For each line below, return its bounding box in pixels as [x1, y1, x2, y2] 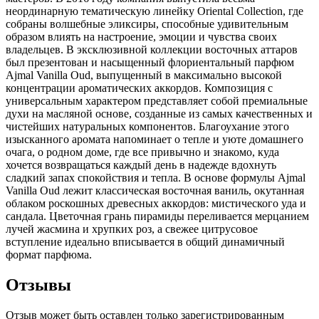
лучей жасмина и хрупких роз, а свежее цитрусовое [6, 223, 258, 236]
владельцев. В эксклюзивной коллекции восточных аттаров [6, 43, 298, 56]
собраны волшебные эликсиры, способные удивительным [6, 18, 288, 31]
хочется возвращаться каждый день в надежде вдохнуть [6, 159, 276, 172]
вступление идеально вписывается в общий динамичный [6, 236, 285, 249]
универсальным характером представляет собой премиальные [6, 95, 308, 108]
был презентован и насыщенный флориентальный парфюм [6, 56, 294, 69]
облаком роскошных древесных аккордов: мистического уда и [6, 197, 306, 210]
